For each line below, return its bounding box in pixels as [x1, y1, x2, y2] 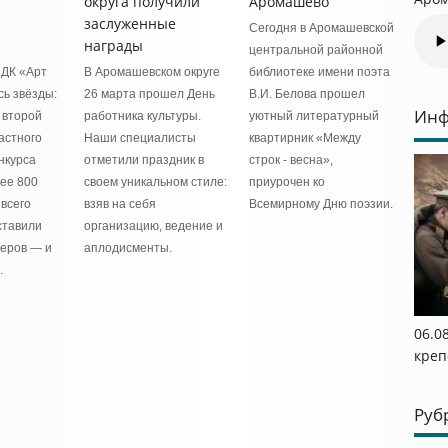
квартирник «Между [249, 131, 361, 145]
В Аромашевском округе [84, 65, 220, 79]
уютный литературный [249, 109, 379, 123]
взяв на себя [84, 197, 156, 211]
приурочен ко [249, 175, 325, 189]
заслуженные [84, 14, 176, 33]
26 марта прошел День [84, 87, 215, 101]
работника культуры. [84, 109, 201, 123]
